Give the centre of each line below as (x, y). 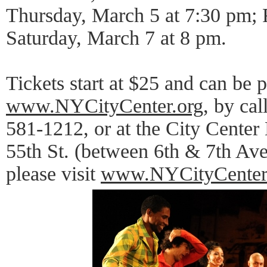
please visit (53, 174)
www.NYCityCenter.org (105, 106)
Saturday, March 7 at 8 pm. (116, 38)
